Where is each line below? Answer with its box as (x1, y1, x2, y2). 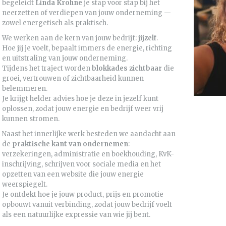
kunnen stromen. (2, 115, 60, 124)
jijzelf (138, 34, 156, 43)
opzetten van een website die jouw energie (2, 170, 144, 179)
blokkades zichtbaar (92, 64, 162, 73)
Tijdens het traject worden (2, 64, 92, 73)
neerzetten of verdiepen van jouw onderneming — (2, 9, 171, 18)
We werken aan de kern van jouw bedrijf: (2, 34, 138, 43)
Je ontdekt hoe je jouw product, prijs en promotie (2, 190, 163, 199)
